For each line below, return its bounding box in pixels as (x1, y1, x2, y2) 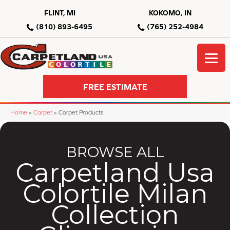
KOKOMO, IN (149, 9, 192, 17)
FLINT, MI (44, 9, 75, 17)
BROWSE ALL (66, 143, 164, 161)
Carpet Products (59, 109, 103, 116)
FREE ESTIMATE (83, 82, 147, 91)
